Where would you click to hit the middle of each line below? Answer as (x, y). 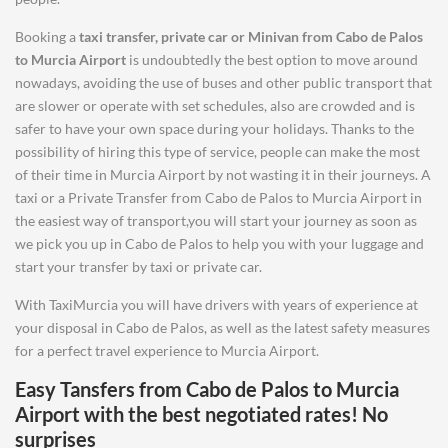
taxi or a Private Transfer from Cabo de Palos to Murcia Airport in (218, 197)
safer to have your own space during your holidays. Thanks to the (214, 128)
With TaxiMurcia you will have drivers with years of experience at (216, 304)
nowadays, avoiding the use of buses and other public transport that (223, 82)
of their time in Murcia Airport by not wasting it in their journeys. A (223, 174)
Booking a (47, 36)
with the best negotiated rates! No (234, 414)
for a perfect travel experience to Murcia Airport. (168, 350)
